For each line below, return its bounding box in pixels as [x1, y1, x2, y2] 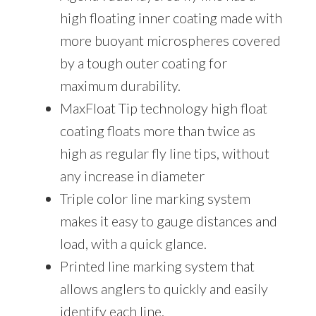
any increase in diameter [59, 167, 205, 185]
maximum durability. [59, 77, 181, 95]
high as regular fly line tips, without [59, 145, 269, 162]
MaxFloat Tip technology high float [59, 99, 267, 117]
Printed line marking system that [59, 257, 255, 275]
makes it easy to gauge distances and [59, 212, 277, 230]
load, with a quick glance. [59, 235, 207, 253]
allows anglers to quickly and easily [59, 280, 268, 298]
